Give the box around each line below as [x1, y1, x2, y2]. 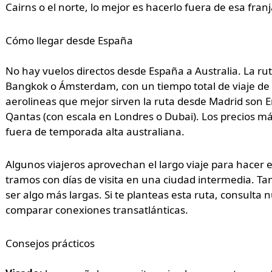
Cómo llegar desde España [5, 33, 133, 47]
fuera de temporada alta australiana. [5, 124, 185, 138]
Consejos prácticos [5, 236, 95, 251]
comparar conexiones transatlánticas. [5, 203, 188, 217]
